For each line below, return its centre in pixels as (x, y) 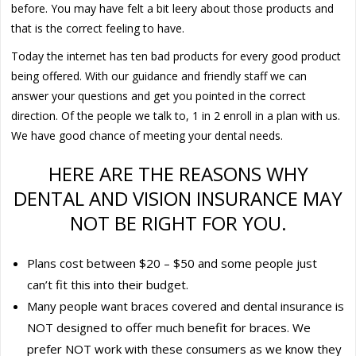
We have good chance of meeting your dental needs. (147, 135)
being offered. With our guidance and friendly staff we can (159, 75)
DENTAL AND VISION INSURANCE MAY (178, 198)
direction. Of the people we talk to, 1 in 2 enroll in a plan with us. (176, 115)
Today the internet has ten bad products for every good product (176, 56)
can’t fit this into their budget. (108, 284)
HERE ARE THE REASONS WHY (178, 173)
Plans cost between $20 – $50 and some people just (172, 263)
